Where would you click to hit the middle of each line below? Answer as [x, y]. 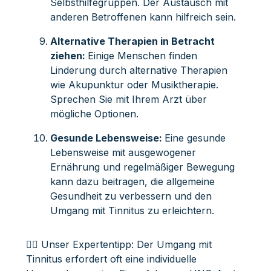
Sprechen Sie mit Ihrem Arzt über [128, 99]
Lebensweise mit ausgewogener [123, 152]
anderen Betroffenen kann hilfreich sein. [143, 17]
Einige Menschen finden [142, 55]
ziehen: [69, 55]
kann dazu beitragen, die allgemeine [132, 181]
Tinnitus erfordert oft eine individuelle [111, 259]
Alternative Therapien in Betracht [132, 41]
